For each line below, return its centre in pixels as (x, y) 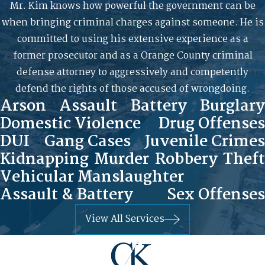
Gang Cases (87, 142)
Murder (122, 159)
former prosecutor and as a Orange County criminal (132, 56)
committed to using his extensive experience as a (132, 39)
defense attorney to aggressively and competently (132, 72)
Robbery (186, 159)
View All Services (125, 219)
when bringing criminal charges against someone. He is (132, 22)
